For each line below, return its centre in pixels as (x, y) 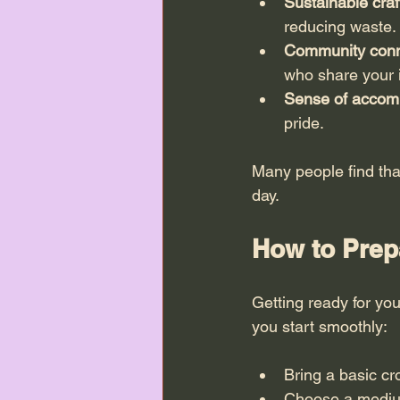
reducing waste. (340, 26)
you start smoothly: (320, 326)
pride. (304, 122)
